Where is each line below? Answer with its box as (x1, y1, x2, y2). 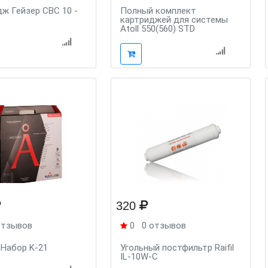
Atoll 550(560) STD (120, 23, 196, 34)
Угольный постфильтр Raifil (120, 242, 234, 253)
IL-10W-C (120, 251, 159, 262)
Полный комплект (120, 5, 197, 16)
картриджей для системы (120, 14, 229, 25)
